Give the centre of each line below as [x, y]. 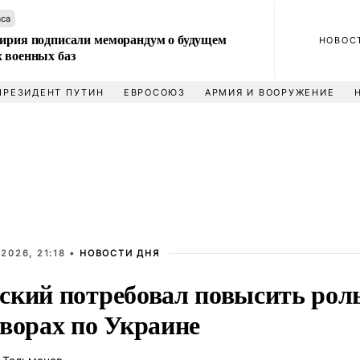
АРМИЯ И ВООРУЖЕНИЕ [270, 92]
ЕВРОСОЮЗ [154, 92]
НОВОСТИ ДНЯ [120, 253]
